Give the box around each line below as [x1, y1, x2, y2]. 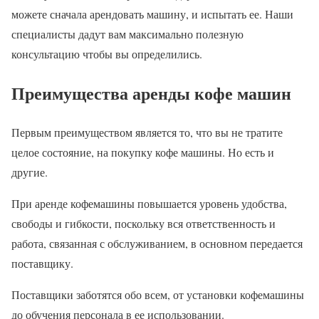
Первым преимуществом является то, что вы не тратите [11, 124, 283, 140]
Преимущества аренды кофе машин [11, 80, 291, 105]
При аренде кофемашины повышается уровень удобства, [11, 195, 287, 211]
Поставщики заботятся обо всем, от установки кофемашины [11, 286, 304, 302]
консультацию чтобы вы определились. [11, 46, 202, 61]
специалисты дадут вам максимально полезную [11, 26, 244, 41]
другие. [11, 164, 48, 179]
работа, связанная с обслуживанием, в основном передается [11, 235, 303, 251]
